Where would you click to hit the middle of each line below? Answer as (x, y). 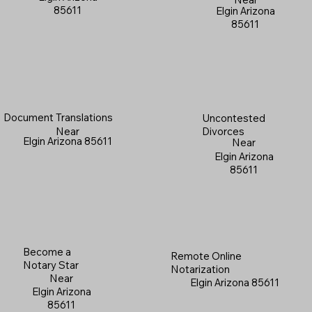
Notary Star (50, 265)
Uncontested (234, 118)
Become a (47, 252)
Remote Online (206, 256)
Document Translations (58, 117)
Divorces (224, 132)
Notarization (200, 269)
